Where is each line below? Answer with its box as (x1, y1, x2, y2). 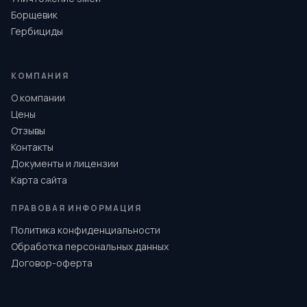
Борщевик (11, 8, 58, 21)
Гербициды (11, 25, 63, 38)
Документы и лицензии (11, 157, 119, 170)
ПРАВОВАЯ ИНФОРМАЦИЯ (11, 204, 142, 213)
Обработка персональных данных (11, 240, 169, 253)
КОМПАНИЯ (11, 71, 69, 81)
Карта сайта (11, 173, 67, 186)
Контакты (11, 140, 53, 153)
